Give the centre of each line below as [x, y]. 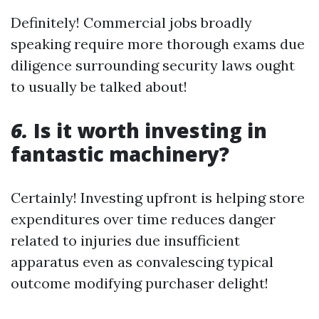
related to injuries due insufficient [125, 240]
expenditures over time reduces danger [143, 219]
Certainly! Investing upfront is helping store [158, 198]
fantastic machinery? [120, 154]
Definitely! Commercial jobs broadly [131, 22]
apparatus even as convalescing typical [142, 262]
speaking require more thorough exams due [158, 44]
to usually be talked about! [99, 87]
